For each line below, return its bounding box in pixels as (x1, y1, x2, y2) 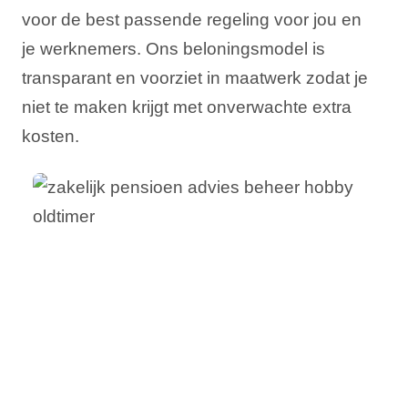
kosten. (22, 127, 79, 146)
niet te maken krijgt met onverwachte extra (22, 97, 352, 117)
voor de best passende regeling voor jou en (22, 10, 362, 29)
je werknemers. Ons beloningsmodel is (22, 39, 325, 58)
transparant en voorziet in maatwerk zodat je (22, 68, 368, 87)
